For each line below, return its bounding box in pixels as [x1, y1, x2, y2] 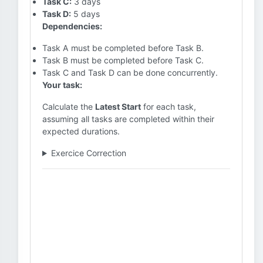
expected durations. [42, 126, 120, 136]
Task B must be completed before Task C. [42, 55, 204, 65]
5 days [71, 9, 100, 19]
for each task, [141, 102, 196, 112]
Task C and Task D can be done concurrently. [42, 68, 218, 77]
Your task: [42, 80, 82, 90]
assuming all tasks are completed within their [42, 114, 214, 124]
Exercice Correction [50, 148, 126, 158]
